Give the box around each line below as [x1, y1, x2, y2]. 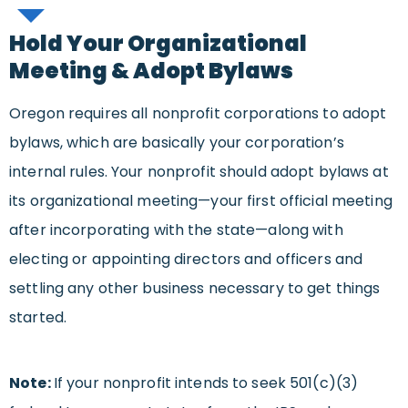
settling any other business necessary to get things [9, 278, 381, 300]
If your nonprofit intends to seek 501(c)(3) [53, 372, 359, 394]
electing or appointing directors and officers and [9, 249, 363, 270]
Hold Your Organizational [9, 28, 307, 59]
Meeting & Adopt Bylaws [9, 56, 293, 87]
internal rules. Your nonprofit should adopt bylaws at [9, 161, 389, 183]
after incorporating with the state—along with [9, 219, 343, 241]
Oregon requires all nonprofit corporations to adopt [9, 103, 387, 125]
